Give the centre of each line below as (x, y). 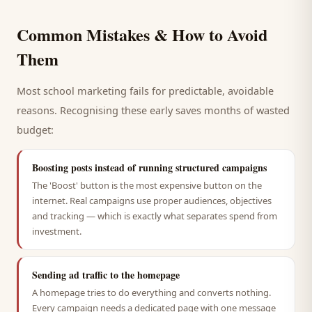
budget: (35, 130)
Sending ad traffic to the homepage (106, 275)
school (59, 91)
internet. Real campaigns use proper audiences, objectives (152, 201)
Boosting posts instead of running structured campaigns (149, 167)
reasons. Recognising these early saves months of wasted (153, 110)
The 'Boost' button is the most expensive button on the (147, 185)
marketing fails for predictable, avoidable (174, 91)
